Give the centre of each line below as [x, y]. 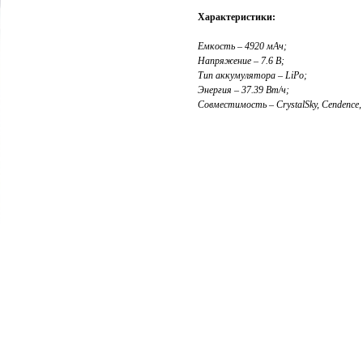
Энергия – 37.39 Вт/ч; [243, 90]
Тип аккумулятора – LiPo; [252, 75]
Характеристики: [237, 17]
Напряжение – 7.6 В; [241, 61]
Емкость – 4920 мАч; [242, 46]
